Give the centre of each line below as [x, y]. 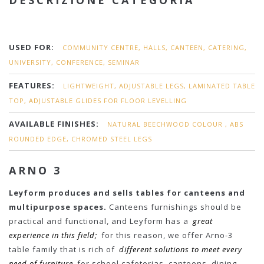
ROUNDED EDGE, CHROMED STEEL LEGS [80, 139]
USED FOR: [32, 47]
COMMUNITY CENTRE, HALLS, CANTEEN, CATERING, [155, 47]
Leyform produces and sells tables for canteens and [127, 193]
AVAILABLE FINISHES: [54, 124]
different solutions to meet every [180, 249]
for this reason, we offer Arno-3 [166, 235]
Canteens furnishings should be [175, 207]
